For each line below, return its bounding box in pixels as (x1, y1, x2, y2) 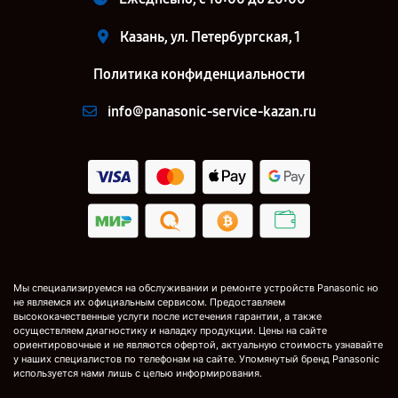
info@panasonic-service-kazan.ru (107, 103, 316, 121)
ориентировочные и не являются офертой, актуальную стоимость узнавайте (13, 338, 383, 351)
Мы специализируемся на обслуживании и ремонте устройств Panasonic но (13, 281, 378, 294)
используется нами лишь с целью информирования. (13, 366, 262, 379)
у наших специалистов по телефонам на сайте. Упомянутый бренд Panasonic (13, 352, 379, 365)
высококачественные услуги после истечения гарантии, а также (13, 309, 322, 322)
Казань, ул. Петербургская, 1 (120, 28, 300, 46)
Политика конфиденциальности (92, 66, 306, 84)
